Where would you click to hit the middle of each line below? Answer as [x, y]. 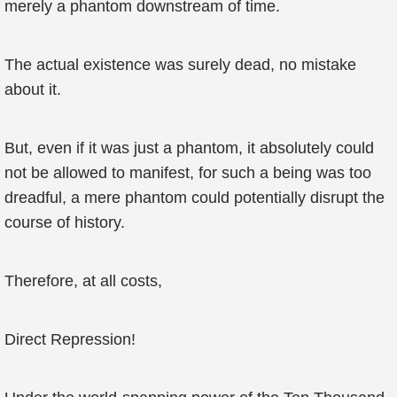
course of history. [65, 222]
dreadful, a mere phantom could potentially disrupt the [195, 198]
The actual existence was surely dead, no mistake [180, 65]
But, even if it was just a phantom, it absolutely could [189, 148]
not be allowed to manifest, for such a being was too [188, 173]
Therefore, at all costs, [83, 281]
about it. [33, 90]
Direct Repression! [70, 339]
